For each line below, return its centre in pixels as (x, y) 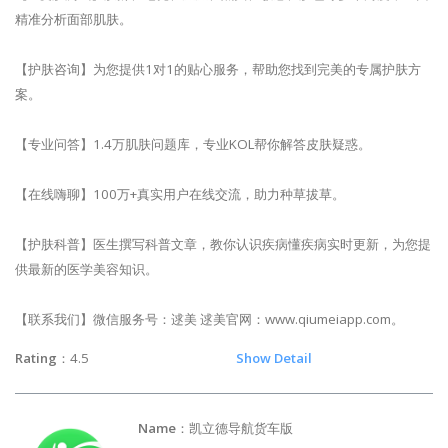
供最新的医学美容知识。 (86, 268)
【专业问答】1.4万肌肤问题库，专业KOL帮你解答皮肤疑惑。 (193, 143)
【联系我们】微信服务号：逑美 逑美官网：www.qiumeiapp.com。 (209, 318)
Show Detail (274, 358)
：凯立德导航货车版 (304, 427)
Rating (36, 358)
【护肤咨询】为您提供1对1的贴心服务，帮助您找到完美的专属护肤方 (218, 68)
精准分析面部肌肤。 (73, 18)
